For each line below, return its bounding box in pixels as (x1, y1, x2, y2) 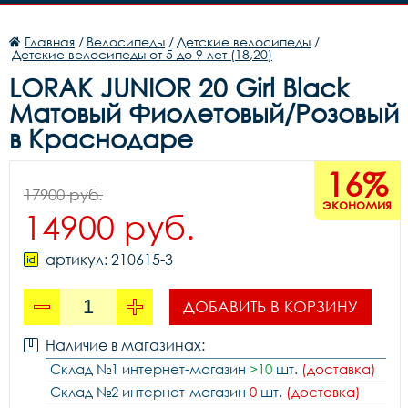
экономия (322, 196, 392, 212)
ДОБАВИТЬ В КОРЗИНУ (183, 297, 358, 316)
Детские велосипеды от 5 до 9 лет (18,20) (12, 46, 272, 62)
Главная (25, 34, 75, 49)
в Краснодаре (9, 123, 193, 154)
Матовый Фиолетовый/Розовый (9, 97, 399, 128)
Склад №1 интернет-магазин (50, 361, 250, 377)
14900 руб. (24, 207, 195, 247)
